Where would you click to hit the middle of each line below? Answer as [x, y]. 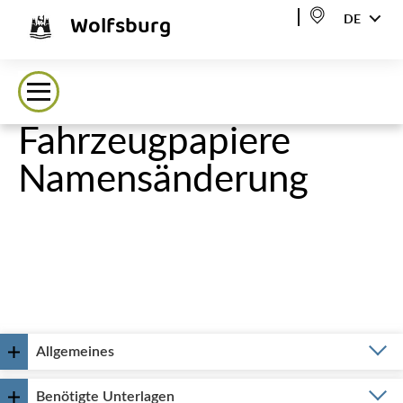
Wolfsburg [121, 27]
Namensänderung [163, 180]
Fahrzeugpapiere [154, 142]
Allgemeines [75, 352]
